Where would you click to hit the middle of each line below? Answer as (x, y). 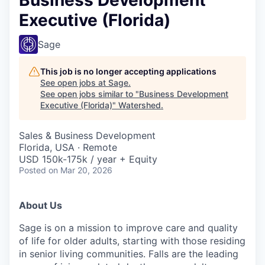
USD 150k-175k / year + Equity (88, 159)
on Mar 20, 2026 (80, 170)
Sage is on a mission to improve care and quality (128, 227)
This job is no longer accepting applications (128, 71)
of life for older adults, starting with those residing (132, 240)
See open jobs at (74, 82)
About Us (41, 205)
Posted (33, 170)
